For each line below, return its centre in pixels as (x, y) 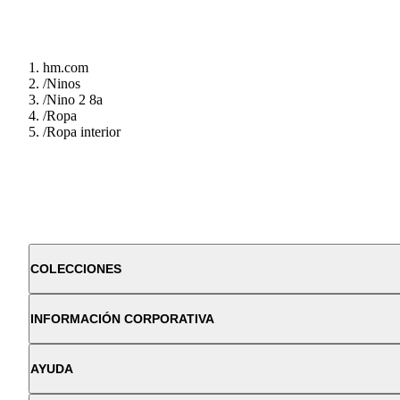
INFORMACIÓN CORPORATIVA (122, 319)
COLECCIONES (76, 269)
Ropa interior (83, 132)
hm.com (66, 68)
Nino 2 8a (75, 100)
